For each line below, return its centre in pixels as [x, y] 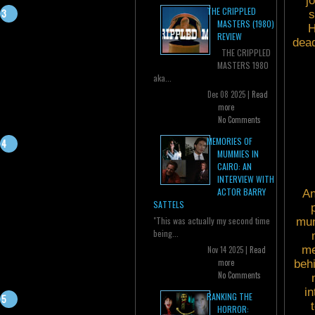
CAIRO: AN [234, 167]
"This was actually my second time [212, 221]
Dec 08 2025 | [230, 95]
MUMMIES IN [238, 154]
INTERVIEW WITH [246, 179]
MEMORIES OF [230, 141]
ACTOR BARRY [242, 192]
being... [166, 233]
